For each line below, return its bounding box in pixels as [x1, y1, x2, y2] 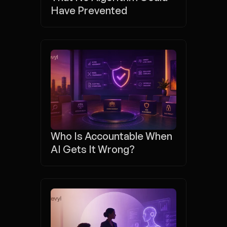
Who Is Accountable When [51, 130, 172, 142]
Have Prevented [51, 4, 127, 17]
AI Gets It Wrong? [51, 143, 135, 156]
